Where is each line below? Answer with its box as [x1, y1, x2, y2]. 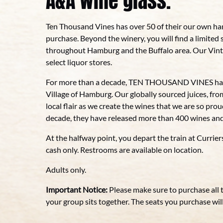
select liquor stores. [46, 57, 112, 67]
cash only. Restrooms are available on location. [46, 145, 203, 154]
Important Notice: [46, 185, 108, 194]
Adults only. [46, 165, 86, 174]
